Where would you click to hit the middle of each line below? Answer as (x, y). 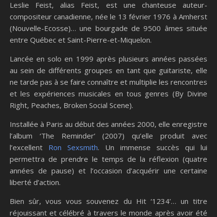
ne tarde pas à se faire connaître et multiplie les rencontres (108, 82)
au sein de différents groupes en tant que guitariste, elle (108, 70)
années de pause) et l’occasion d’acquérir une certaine (108, 170)
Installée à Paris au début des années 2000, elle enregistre (108, 124)
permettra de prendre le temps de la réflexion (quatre (108, 159)
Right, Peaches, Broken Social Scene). (71, 105)
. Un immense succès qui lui (153, 147)
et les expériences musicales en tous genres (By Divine (108, 93)
